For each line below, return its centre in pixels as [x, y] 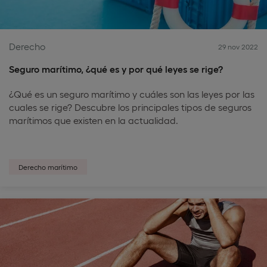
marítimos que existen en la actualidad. [94, 120]
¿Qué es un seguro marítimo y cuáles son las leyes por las [132, 94]
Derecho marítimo [48, 167]
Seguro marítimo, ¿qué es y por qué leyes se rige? [116, 69]
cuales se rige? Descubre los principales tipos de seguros [130, 107]
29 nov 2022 [238, 46]
